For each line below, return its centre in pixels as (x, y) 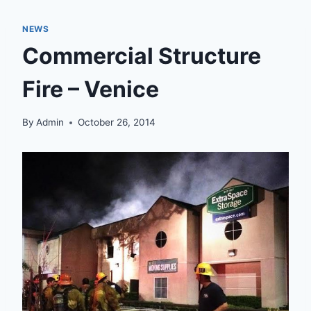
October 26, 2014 (117, 123)
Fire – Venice (91, 89)
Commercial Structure (142, 56)
